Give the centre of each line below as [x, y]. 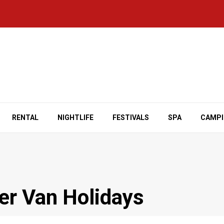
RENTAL [25, 117]
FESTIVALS [131, 117]
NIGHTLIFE [75, 117]
